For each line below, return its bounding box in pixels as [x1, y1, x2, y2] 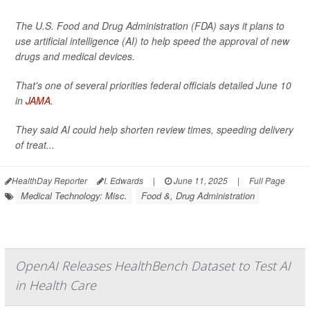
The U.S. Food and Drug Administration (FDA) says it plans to [15, 19, 284, 33]
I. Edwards [104, 174, 143, 186]
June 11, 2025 [172, 174, 228, 186]
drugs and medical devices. [15, 49, 135, 63]
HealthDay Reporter [12, 174, 87, 186]
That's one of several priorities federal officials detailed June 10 [15, 78, 291, 92]
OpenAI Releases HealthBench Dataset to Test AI [15, 257, 291, 274]
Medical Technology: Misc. [21, 189, 127, 202]
